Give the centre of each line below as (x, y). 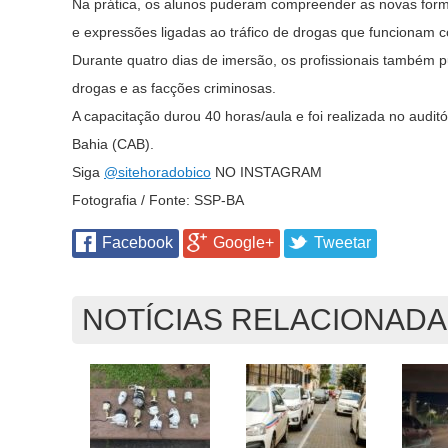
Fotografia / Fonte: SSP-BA (160, 200)
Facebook (137, 242)
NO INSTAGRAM (266, 172)
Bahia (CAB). (113, 144)
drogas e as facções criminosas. (174, 88)
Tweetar (342, 242)
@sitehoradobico (157, 172)
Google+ (243, 242)
